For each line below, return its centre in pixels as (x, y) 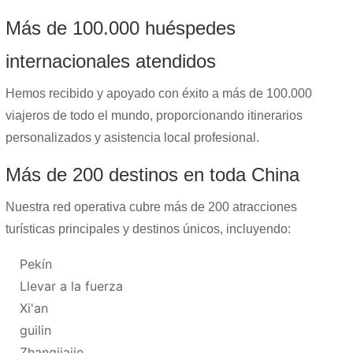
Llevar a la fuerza (71, 286)
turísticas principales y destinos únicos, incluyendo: (148, 229)
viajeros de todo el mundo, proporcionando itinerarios (154, 115)
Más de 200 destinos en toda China (152, 175)
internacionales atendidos (111, 61)
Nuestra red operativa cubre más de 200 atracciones (151, 207)
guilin (35, 330)
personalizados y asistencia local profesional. (132, 137)
